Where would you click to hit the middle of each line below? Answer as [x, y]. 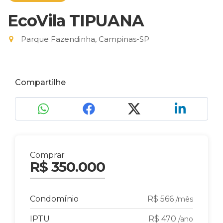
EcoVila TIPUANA [76, 21]
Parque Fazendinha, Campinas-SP [84, 39]
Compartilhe [40, 82]
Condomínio [54, 199]
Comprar [47, 155]
